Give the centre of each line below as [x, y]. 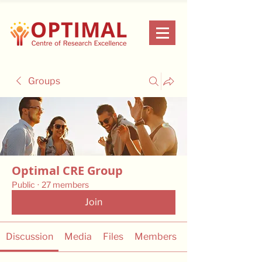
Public [23, 185]
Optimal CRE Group [67, 170]
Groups [44, 81]
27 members [65, 185]
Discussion [29, 237]
